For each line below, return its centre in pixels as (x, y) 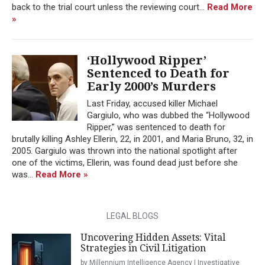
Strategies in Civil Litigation (143, 248)
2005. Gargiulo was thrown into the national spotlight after (125, 151)
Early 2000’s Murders (151, 86)
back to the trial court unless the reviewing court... (109, 7)
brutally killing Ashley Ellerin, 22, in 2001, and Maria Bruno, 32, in (132, 139)
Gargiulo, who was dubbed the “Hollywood (168, 115)
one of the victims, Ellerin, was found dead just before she (125, 162)
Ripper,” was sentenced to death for (156, 127)
